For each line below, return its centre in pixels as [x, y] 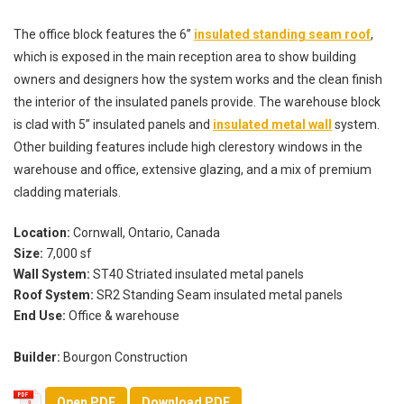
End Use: [41, 316]
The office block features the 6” [104, 35]
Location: [43, 233]
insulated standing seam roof [282, 35]
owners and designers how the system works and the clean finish [198, 80]
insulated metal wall [272, 125]
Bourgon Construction [125, 358]
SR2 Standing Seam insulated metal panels [220, 295]
